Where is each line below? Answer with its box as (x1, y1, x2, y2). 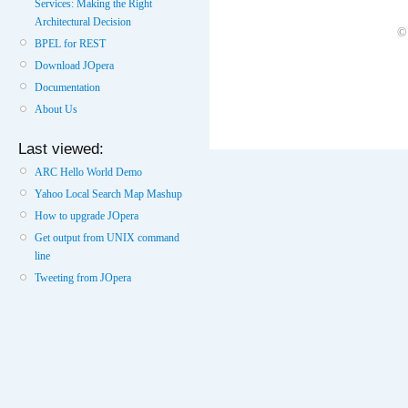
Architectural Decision (35, 15, 131, 28)
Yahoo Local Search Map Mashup (35, 187, 182, 200)
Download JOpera (35, 58, 114, 72)
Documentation (35, 81, 100, 95)
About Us (35, 103, 77, 117)
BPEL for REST (35, 36, 106, 50)
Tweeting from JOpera (35, 271, 131, 285)
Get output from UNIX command (35, 231, 179, 245)
